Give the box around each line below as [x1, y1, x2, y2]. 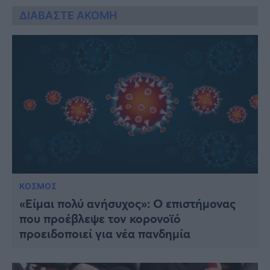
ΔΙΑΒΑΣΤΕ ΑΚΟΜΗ [19, 9, 117, 22]
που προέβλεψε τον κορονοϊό [19, 210, 181, 227]
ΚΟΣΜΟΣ [19, 180, 57, 191]
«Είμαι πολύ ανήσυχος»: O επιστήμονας [19, 195, 236, 212]
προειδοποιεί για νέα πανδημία [19, 225, 190, 242]
